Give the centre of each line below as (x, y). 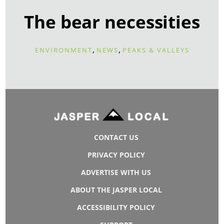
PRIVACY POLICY (116, 155)
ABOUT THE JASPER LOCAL (116, 190)
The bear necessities (112, 21)
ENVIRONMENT (63, 50)
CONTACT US (116, 137)
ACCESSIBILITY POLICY (116, 207)
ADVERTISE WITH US (116, 172)
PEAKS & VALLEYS (156, 50)
